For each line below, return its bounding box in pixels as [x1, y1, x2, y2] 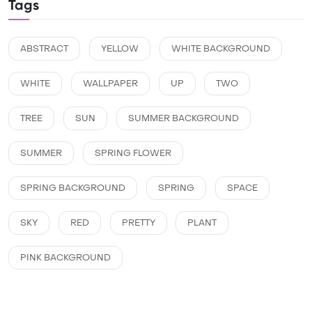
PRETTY [121, 217, 155, 229]
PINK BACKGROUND [20, 252, 111, 264]
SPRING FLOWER [94, 148, 171, 159]
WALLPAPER [82, 78, 138, 90]
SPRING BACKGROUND [20, 182, 125, 194]
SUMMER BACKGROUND [127, 113, 239, 125]
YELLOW [100, 43, 139, 55]
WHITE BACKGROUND [171, 43, 270, 55]
